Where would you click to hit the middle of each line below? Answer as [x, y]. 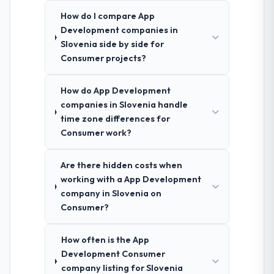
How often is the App [105, 240]
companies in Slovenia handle [124, 105]
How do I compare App [108, 16]
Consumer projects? [104, 58]
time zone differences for [115, 119]
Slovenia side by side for [113, 44]
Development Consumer [113, 254]
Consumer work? [96, 133]
